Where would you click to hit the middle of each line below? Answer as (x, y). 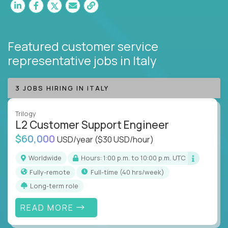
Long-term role (56, 186)
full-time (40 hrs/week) (129, 172)
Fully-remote (52, 172)
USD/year (76, 139)
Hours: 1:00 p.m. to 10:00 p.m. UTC (136, 158)
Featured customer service (83, 46)
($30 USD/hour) (124, 139)
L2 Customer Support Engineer (92, 124)
